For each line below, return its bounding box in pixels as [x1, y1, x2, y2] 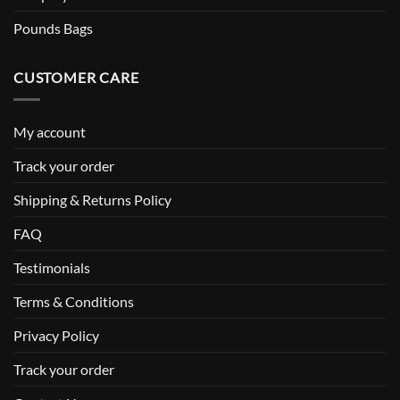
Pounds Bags [13, 20, 93, 37]
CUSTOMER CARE [13, 69, 139, 87]
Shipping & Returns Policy [13, 191, 171, 208]
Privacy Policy [13, 327, 99, 344]
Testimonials [13, 259, 90, 276]
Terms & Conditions [13, 293, 134, 310]
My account [13, 123, 86, 140]
